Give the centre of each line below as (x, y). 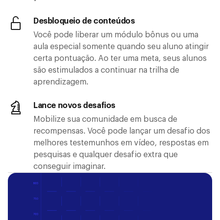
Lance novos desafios (74, 105)
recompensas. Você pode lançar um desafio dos (122, 131)
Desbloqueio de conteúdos (84, 21)
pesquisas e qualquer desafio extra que (106, 154)
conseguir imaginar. (69, 166)
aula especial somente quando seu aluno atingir (121, 46)
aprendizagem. (61, 82)
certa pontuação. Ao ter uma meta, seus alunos (120, 58)
